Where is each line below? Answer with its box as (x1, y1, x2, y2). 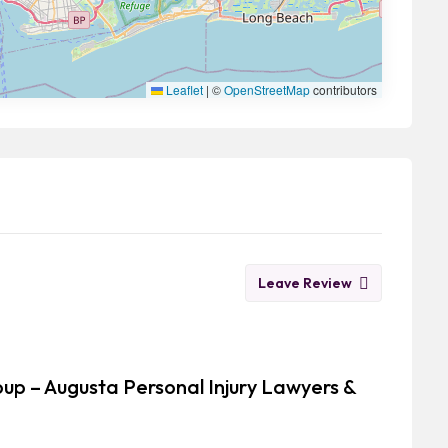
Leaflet (163, 81, 203, 98)
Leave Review (258, 274, 352, 292)
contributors (310, 81, 377, 98)
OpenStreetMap (224, 81, 310, 98)
